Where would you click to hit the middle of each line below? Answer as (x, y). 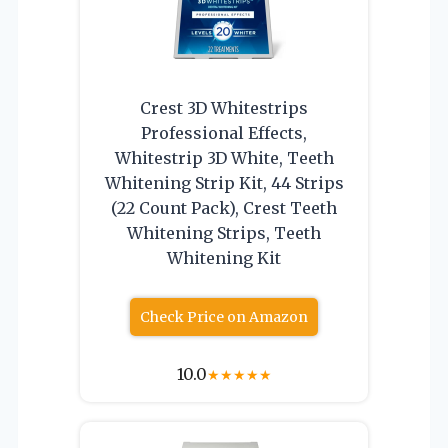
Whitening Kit (224, 257)
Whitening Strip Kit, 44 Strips (224, 182)
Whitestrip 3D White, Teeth (224, 157)
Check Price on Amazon (224, 316)
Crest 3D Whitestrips (224, 107)
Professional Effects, (224, 132)
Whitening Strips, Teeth (224, 232)
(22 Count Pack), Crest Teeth (224, 207)
